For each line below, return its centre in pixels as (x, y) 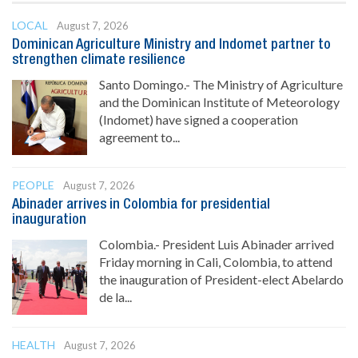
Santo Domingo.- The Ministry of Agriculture (221, 84)
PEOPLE (33, 185)
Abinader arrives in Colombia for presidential (141, 204)
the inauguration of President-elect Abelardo (221, 279)
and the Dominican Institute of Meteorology (219, 101)
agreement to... (139, 137)
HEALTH (34, 344)
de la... (115, 296)
